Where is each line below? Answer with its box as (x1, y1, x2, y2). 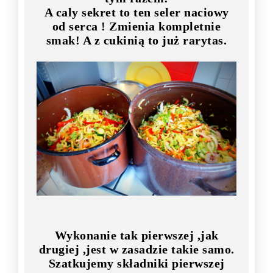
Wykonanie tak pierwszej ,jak (54, 228, 219, 242)
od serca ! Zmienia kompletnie (52, 19, 221, 33)
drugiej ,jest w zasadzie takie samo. (38, 242, 235, 256)
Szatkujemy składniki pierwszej (48, 256, 225, 270)
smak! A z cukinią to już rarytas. (46, 33, 227, 47)
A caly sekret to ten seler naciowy (44, 5, 229, 19)
